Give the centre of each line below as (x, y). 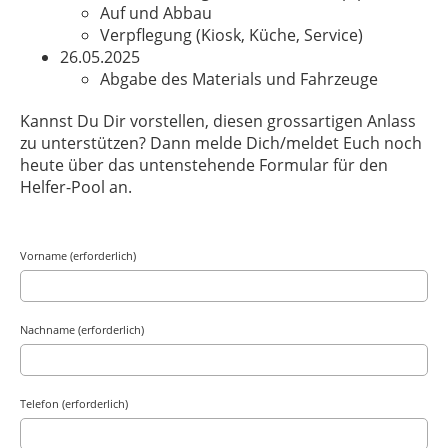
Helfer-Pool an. (76, 187)
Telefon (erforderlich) (74, 403)
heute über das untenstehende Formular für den (204, 165)
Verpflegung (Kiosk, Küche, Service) (231, 35)
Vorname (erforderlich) (78, 255)
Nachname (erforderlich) (82, 329)
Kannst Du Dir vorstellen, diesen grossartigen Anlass (218, 121)
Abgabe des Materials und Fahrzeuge (239, 79)
